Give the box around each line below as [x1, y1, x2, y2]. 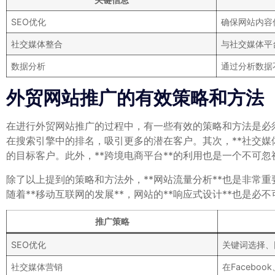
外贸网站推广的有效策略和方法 [6, 87, 264, 109]
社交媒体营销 [11, 261, 63, 272]
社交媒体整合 [11, 39, 63, 50]
